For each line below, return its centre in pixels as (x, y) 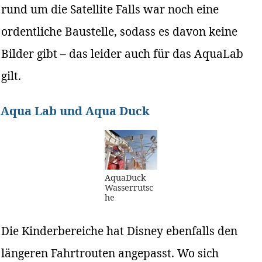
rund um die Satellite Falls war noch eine (110, 9)
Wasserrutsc (129, 187)
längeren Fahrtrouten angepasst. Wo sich (110, 253)
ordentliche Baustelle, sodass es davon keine (120, 32)
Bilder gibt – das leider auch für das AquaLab (123, 54)
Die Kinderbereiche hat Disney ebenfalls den (120, 230)
